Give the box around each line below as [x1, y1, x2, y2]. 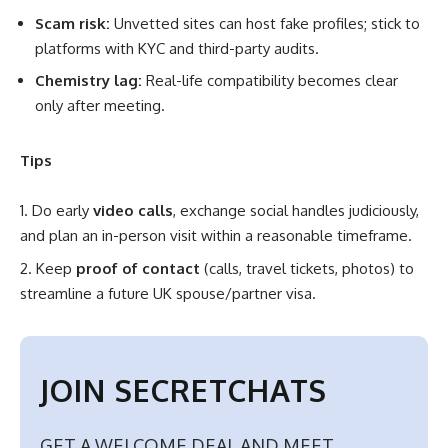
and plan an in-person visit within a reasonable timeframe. [20, 226, 412, 246]
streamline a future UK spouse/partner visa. [20, 283, 316, 303]
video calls [93, 201, 173, 221]
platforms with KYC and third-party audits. [35, 38, 319, 58]
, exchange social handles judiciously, [173, 201, 419, 221]
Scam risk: [35, 13, 110, 33]
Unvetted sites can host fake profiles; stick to [110, 13, 420, 33]
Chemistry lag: [35, 71, 142, 91]
